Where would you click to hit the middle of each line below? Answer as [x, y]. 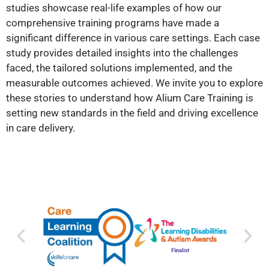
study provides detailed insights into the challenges [122, 53]
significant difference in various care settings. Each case [133, 38]
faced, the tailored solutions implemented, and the [119, 68]
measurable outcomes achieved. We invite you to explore [134, 83]
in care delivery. [41, 128]
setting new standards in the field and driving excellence [132, 113]
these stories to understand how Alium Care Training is [130, 98]
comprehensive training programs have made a [113, 23]
